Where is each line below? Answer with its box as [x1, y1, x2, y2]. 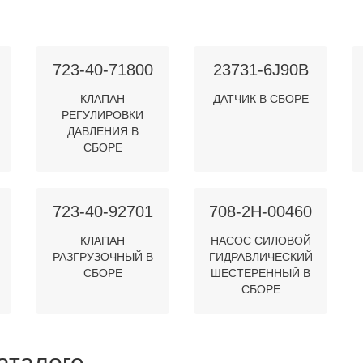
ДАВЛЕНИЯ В [66, 125, 139, 138]
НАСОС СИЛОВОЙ [210, 234, 311, 247]
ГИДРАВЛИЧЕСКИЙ [208, 250, 313, 263]
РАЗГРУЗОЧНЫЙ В [52, 250, 153, 263]
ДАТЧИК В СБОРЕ [212, 92, 309, 105]
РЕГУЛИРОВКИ [62, 109, 143, 122]
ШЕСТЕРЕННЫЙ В [211, 267, 310, 280]
